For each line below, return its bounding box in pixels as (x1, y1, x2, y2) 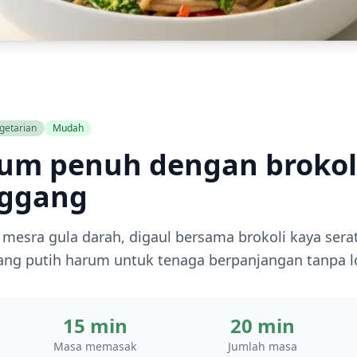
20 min (229, 312, 295, 339)
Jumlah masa (227, 339, 297, 354)
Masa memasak (53, 339, 136, 354)
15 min (62, 312, 127, 339)
